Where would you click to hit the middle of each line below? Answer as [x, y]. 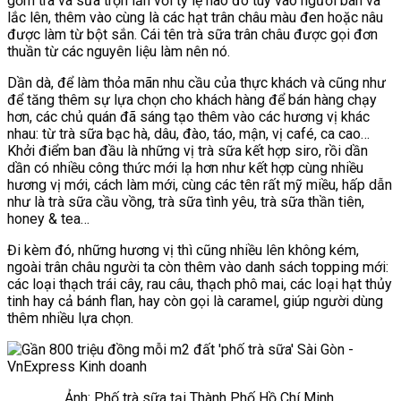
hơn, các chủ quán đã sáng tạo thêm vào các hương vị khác [188, 116]
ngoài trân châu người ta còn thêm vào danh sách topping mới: [198, 267]
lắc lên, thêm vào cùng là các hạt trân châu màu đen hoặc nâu [195, 17]
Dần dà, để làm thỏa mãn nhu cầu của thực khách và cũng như [196, 82]
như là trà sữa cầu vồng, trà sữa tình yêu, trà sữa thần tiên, [186, 201]
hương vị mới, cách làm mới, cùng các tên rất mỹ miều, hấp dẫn [200, 184]
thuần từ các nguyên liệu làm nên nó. [119, 51]
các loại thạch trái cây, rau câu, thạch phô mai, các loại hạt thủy [200, 284]
